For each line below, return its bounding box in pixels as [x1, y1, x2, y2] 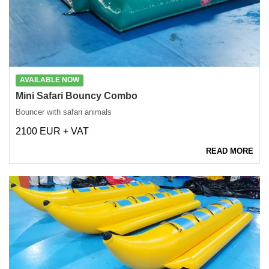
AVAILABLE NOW [20, 76, 80, 85]
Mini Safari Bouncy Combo [16, 90, 138, 101]
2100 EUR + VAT [16, 125, 89, 136]
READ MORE [206, 146, 253, 156]
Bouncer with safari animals [16, 107, 112, 116]
